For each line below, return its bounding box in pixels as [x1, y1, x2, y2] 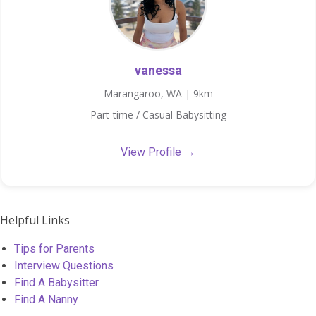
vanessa [134, 63, 182, 78]
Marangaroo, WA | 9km [103, 87, 213, 101]
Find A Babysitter [14, 275, 99, 289]
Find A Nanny [14, 292, 78, 306]
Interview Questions [14, 258, 114, 272]
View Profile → [121, 145, 195, 159]
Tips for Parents [14, 241, 95, 255]
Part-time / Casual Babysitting [90, 108, 226, 122]
